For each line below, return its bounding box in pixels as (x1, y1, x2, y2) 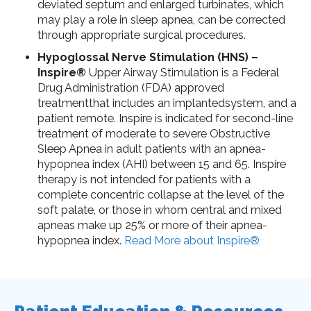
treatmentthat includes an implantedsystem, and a (37, 96, 296, 110)
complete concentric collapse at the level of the (37, 187, 284, 201)
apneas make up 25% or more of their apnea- (37, 218, 267, 232)
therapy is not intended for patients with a (37, 172, 251, 186)
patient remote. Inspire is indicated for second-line (37, 111, 293, 125)
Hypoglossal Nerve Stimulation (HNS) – (37, 50, 258, 64)
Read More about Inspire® (124, 233, 260, 247)
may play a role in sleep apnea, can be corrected (37, 12, 285, 26)
